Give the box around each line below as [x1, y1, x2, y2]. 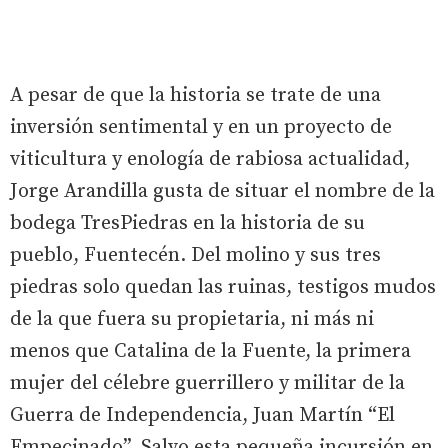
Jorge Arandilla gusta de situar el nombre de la [10, 178, 435, 204]
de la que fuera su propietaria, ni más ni [10, 306, 374, 332]
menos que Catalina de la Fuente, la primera [10, 338, 411, 364]
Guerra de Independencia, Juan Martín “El [10, 402, 395, 428]
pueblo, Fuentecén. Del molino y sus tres [10, 242, 381, 268]
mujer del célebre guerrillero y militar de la [10, 370, 405, 396]
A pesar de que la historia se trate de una [10, 82, 381, 108]
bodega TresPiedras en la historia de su [10, 210, 365, 236]
